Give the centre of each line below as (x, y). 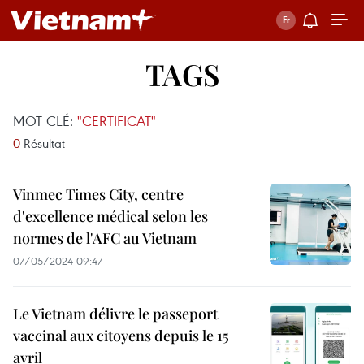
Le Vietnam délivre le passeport (115, 314)
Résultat (43, 143)
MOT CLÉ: (45, 121)
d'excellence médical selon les (110, 216)
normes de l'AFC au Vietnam (105, 238)
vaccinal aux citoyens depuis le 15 (121, 336)
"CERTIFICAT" (117, 121)
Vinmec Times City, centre (98, 194)
